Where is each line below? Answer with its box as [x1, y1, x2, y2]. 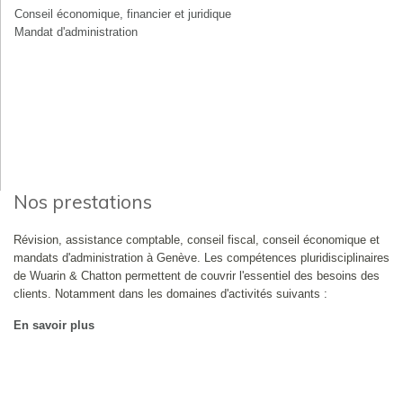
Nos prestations [13, 190, 152, 213]
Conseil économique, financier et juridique [14, 7, 231, 21]
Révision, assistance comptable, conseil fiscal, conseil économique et [13, 233, 380, 246]
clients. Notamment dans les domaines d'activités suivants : [13, 287, 327, 300]
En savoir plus [13, 318, 94, 332]
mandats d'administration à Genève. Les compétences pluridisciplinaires [13, 251, 390, 264]
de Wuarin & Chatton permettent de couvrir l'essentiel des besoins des [13, 269, 380, 282]
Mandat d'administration [14, 25, 138, 39]
